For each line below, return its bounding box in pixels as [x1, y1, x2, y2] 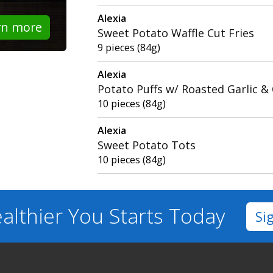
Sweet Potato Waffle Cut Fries [97, 26, 255, 41]
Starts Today [109, 201, 225, 230]
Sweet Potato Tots [97, 138, 196, 153]
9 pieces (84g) [97, 41, 161, 55]
